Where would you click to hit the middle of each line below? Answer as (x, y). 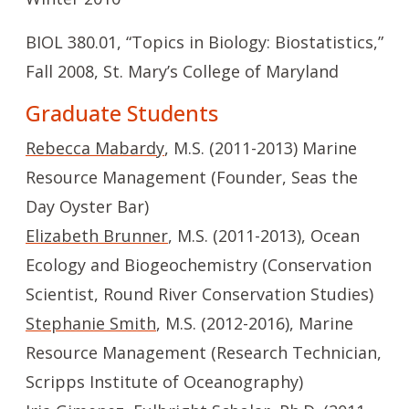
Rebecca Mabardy (95, 148)
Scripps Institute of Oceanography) (164, 382)
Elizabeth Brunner (97, 236)
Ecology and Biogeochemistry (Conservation (199, 265)
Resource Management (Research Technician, (204, 352)
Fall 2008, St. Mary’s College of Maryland (182, 71)
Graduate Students (122, 113)
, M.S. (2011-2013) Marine (261, 148)
